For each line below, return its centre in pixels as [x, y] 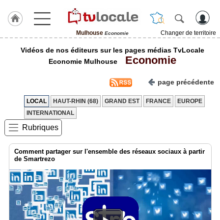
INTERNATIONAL [50, 113]
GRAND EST [122, 101]
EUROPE [190, 101]
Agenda [14, 182]
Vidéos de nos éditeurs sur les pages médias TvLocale [112, 50]
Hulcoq [13, 60]
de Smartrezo [35, 159]
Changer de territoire [188, 33]
